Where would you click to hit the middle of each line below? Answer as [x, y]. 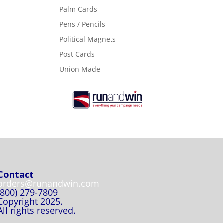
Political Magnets [88, 39]
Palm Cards [78, 9]
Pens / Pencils [82, 24]
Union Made [80, 69]
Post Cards [77, 54]
